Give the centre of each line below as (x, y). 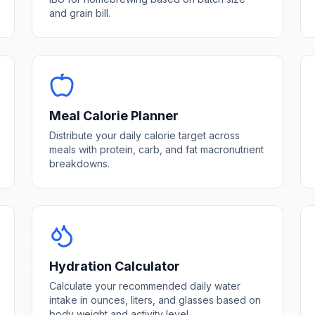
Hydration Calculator (115, 266)
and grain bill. (80, 13)
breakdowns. (80, 163)
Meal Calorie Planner (114, 115)
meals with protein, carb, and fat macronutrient (157, 149)
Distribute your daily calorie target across (145, 135)
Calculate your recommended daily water (145, 285)
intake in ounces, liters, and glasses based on (155, 300)
